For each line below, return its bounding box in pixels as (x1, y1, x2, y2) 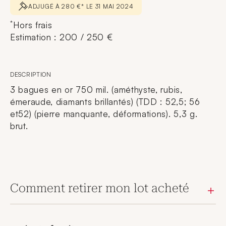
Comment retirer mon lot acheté (10, 181, 189, 195)
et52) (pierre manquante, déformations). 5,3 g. (10, 108, 198, 119)
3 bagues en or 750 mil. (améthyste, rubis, (10, 84, 183, 95)
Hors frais (13, 20, 52, 30)
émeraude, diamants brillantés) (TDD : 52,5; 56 (10, 96, 200, 107)
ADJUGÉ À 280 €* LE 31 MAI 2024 (28, 2, 134, 10)
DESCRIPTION (10, 71, 51, 78)
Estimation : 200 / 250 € (10, 32, 113, 42)
